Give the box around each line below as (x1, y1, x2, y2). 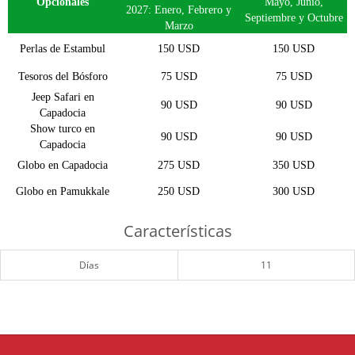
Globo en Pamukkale (16, 185, 109, 197)
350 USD (273, 158, 315, 171)
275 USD (158, 158, 200, 171)
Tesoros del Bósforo (17, 70, 108, 82)
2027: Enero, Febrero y (126, 3, 231, 16)
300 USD (273, 185, 315, 197)
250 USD (158, 185, 200, 197)
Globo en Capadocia (17, 158, 108, 171)
